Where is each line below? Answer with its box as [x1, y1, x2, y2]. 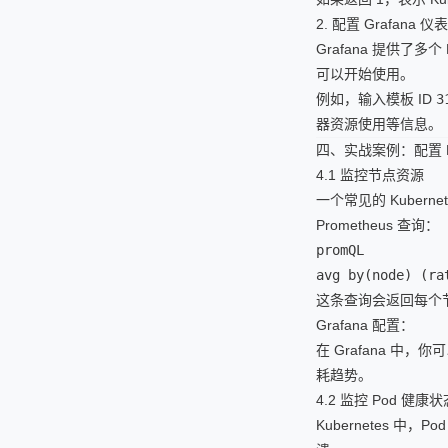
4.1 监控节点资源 [316, 167, 424, 183]
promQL [316, 242, 364, 258]
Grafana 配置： [316, 317, 414, 333]
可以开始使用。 [316, 66, 414, 82]
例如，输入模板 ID [316, 91, 436, 107]
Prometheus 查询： [316, 217, 439, 233]
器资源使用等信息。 [316, 116, 442, 132]
